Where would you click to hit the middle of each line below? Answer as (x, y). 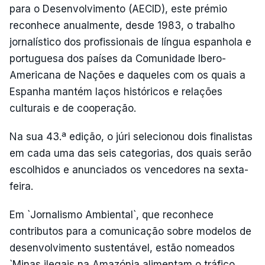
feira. (21, 186)
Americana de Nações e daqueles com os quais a (127, 75)
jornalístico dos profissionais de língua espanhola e (130, 42)
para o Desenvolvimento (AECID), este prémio (118, 9)
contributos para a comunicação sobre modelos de (130, 231)
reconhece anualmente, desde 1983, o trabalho (122, 25)
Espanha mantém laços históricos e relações (116, 92)
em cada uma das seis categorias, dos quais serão (130, 153)
